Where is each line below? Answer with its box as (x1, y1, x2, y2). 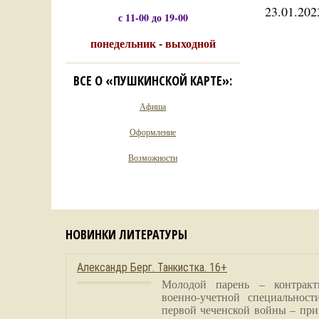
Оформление (130, 126, 176, 137)
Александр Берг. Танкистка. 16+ (77, 261, 227, 274)
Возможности (128, 152, 177, 163)
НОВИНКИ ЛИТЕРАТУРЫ (66, 226, 187, 243)
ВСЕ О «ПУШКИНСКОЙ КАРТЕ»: (73, 72, 232, 89)
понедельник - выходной (90, 35, 216, 51)
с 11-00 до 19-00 (117, 10, 188, 25)
